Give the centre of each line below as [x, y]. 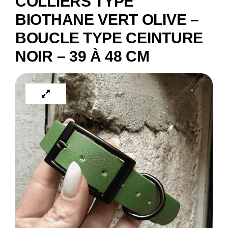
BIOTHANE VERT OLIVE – [107, 20]
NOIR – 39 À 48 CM [82, 56]
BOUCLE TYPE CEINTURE [109, 38]
